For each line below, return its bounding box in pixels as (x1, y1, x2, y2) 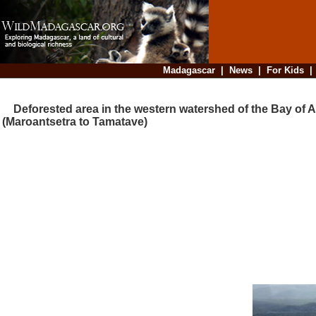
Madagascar (162, 65, 215, 75)
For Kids (266, 65, 304, 75)
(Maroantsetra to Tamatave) (2, 116, 147, 128)
